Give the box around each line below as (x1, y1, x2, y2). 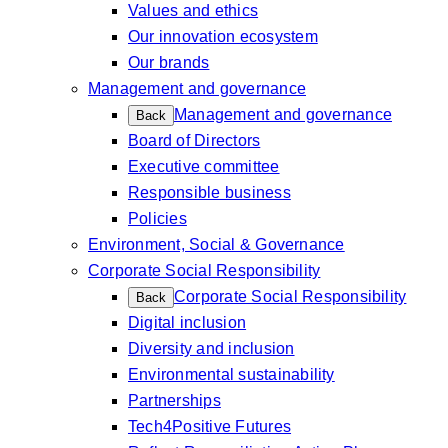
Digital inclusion (128, 314, 247, 331)
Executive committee (128, 158, 280, 175)
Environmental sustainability (128, 366, 335, 383)
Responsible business (128, 184, 291, 201)
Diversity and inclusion (128, 340, 295, 357)
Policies (128, 210, 187, 227)
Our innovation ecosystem (128, 28, 318, 45)
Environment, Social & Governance (88, 236, 345, 253)
